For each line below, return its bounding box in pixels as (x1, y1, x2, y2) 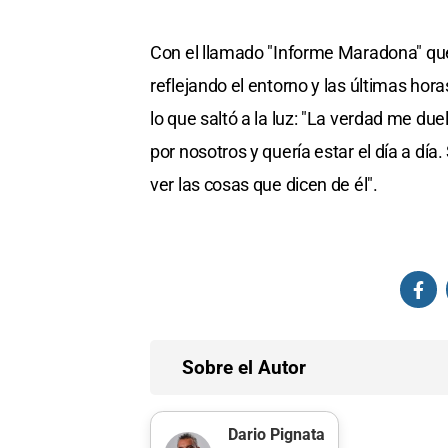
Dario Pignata (227, 424, 325, 444)
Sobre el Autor (182, 356, 306, 380)
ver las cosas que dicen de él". (150, 174, 378, 196)
